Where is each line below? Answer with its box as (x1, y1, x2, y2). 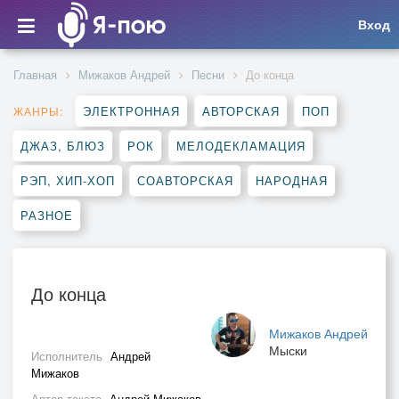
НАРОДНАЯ (256, 172, 328, 189)
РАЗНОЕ (20, 207, 73, 224)
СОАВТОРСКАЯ (137, 172, 233, 189)
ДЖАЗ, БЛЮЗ (20, 137, 105, 154)
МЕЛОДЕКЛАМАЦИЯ (176, 137, 305, 154)
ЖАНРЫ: (13, 103, 63, 118)
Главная (13, 66, 57, 83)
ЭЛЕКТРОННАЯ (83, 102, 180, 119)
